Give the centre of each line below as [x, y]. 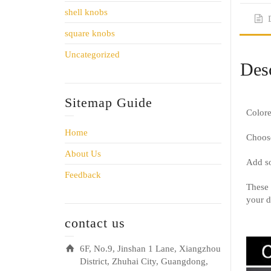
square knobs [90, 33]
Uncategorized [92, 54]
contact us [95, 223]
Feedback [83, 175]
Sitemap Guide [109, 102]
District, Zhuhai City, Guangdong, [144, 261]
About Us [83, 153]
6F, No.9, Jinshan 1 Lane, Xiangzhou [150, 248]
